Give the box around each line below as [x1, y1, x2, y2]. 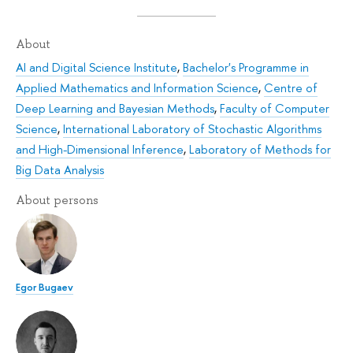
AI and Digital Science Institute [16, 59, 177, 76]
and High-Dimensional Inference [16, 141, 184, 158]
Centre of [264, 80, 318, 97]
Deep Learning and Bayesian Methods [16, 100, 214, 117]
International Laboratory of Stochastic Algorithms [63, 121, 321, 138]
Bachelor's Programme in [183, 59, 309, 76]
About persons [16, 192, 98, 209]
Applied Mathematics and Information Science [16, 80, 258, 97]
